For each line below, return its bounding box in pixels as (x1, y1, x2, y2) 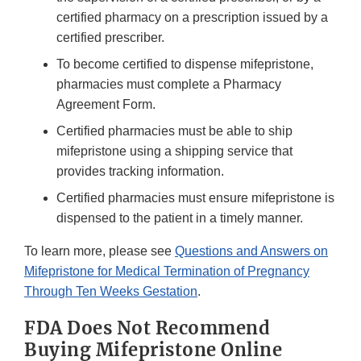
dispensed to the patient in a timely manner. (56, 211, 303, 226)
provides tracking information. (56, 164, 224, 179)
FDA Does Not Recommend (24, 317, 270, 340)
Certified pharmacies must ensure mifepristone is (56, 191, 334, 205)
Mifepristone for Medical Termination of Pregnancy (24, 264, 309, 279)
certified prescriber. (56, 31, 164, 45)
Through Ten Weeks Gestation (24, 284, 197, 299)
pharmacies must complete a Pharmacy (56, 77, 281, 92)
